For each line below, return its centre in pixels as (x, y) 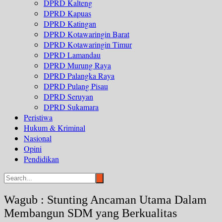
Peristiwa (38, 117)
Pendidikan (41, 159)
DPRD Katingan (70, 24)
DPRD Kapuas (67, 13)
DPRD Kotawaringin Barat (86, 34)
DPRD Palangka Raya (79, 76)
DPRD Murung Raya (77, 65)
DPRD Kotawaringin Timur (88, 45)
